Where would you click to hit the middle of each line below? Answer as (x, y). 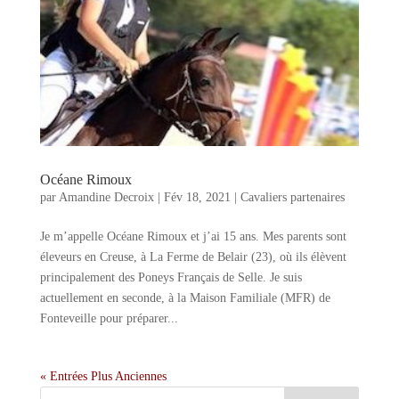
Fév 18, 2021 (197, 197)
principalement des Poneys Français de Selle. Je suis (171, 277)
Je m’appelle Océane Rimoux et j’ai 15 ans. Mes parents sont (193, 236)
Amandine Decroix (106, 197)
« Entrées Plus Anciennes (103, 376)
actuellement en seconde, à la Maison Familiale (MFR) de (185, 297)
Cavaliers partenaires (292, 197)
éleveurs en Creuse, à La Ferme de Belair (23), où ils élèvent (193, 256)
